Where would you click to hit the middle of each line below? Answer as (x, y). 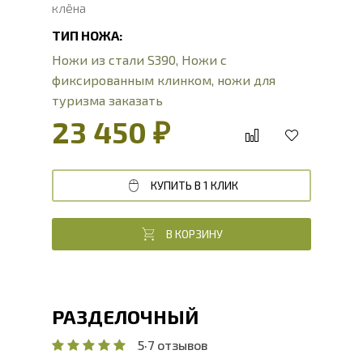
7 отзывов (177, 345)
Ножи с (204, 60)
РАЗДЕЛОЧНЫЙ (125, 316)
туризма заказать (107, 100)
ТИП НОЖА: (87, 35)
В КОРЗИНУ (194, 234)
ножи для (246, 80)
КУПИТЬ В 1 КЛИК (194, 185)
